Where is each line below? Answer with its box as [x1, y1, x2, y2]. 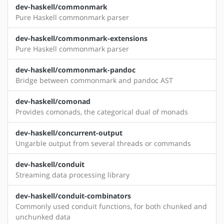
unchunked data [15, 212, 70, 222]
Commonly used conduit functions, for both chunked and [15, 201, 207, 211]
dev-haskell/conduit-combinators [15, 191, 131, 201]
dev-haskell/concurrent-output [15, 128, 122, 138]
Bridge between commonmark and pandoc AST [15, 75, 173, 85]
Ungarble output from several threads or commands [15, 138, 191, 148]
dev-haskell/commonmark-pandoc [15, 65, 135, 75]
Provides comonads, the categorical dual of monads [15, 107, 188, 117]
